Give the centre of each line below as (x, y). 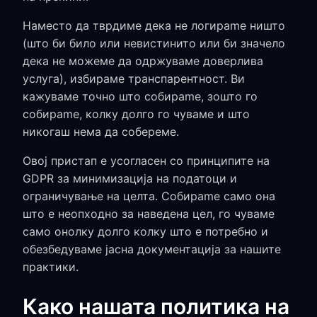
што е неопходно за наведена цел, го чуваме (149, 214)
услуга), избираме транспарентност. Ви (134, 79)
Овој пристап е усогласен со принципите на (146, 161)
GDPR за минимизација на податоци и (130, 178)
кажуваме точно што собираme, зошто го (140, 96)
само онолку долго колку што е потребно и (145, 231)
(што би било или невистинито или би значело (154, 43)
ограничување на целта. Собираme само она (149, 196)
